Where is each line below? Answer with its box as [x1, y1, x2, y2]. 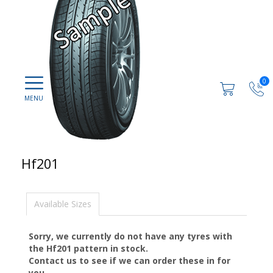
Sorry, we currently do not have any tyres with [29, 230, 232, 242]
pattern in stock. [71, 243, 148, 254]
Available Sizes [34, 198, 91, 210]
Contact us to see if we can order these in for [29, 255, 230, 266]
